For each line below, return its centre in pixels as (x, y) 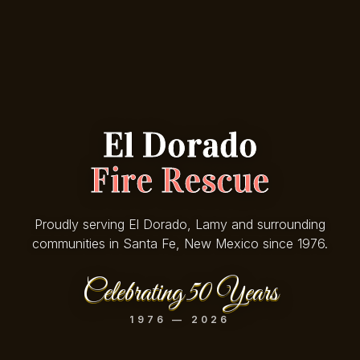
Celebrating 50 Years (180, 293)
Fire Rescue (180, 181)
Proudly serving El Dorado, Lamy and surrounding (180, 225)
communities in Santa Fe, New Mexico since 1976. (180, 244)
